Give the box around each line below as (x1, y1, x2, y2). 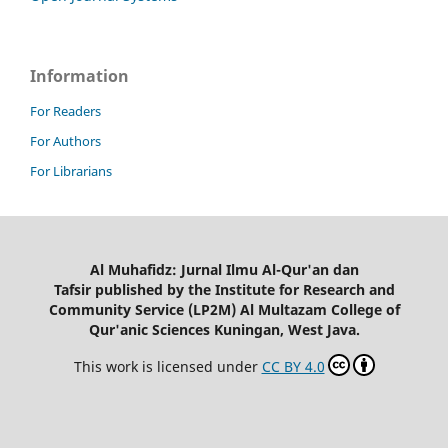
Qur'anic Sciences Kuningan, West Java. (88, 319, 360, 339)
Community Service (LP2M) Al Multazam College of (48, 299, 400, 319)
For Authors (30, 131, 101, 150)
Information (30, 64, 129, 87)
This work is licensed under (73, 356, 262, 376)
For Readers (30, 101, 101, 120)
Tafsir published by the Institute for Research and (53, 279, 395, 299)
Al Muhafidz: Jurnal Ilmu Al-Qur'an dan (89, 259, 359, 279)
